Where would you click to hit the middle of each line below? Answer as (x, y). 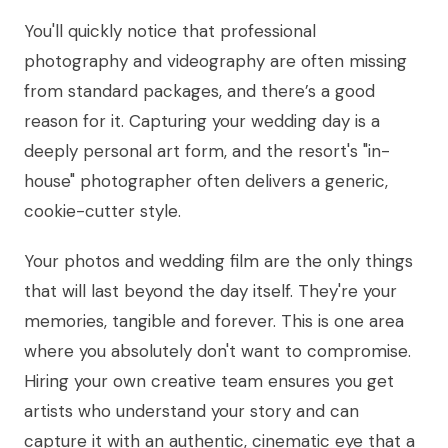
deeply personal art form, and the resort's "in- (207, 151)
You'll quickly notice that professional (170, 31)
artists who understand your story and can (191, 411)
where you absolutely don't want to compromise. (217, 351)
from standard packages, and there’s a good (199, 91)
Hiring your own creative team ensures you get (209, 381)
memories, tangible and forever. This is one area (214, 321)
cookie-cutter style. (102, 211)
